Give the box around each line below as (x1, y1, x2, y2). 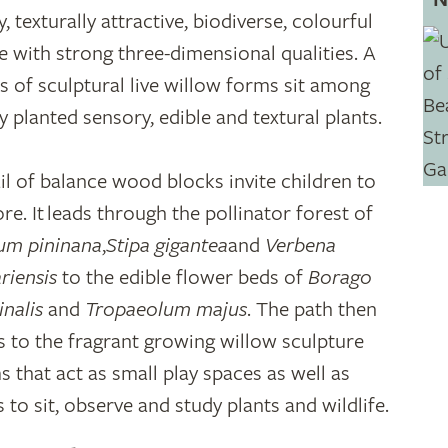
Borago (303, 264, 373, 290)
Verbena (265, 232, 337, 258)
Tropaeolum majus (85, 296, 248, 322)
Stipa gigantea (106, 232, 229, 258)
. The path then (247, 296, 378, 322)
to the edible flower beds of (57, 264, 304, 290)
